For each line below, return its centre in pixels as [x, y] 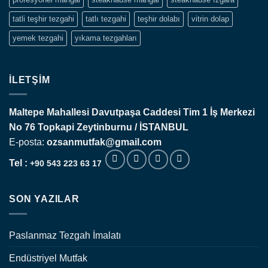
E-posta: [28, 142]
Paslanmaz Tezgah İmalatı [65, 235]
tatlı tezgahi [106, 19]
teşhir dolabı [159, 19]
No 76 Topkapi [43, 127]
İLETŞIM [30, 80]
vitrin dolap [210, 19]
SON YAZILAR [44, 199]
